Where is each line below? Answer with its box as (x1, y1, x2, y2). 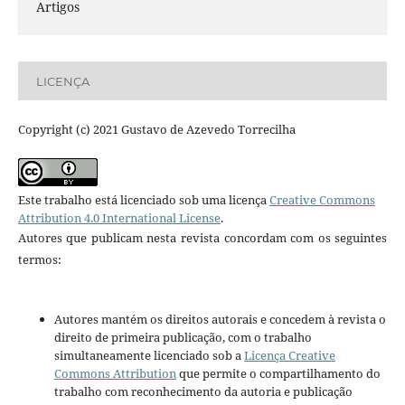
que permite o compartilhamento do (175, 365, 381, 382)
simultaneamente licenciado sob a (53, 347, 244, 364)
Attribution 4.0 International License (17, 210, 221, 227)
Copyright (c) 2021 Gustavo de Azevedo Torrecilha (17, 121, 296, 138)
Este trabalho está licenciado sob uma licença (17, 192, 269, 209)
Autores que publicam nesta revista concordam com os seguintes (17, 230, 388, 247)
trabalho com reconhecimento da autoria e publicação (53, 383, 353, 400)
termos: (17, 251, 61, 268)
